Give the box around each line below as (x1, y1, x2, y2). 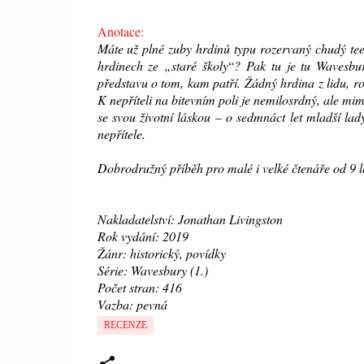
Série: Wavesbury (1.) (97, 262, 208, 279)
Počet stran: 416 (97, 279, 182, 297)
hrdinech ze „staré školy (97, 57, 229, 75)
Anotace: (97, 23, 144, 41)
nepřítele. (97, 125, 145, 143)
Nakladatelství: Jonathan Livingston (97, 210, 283, 228)
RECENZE (103, 319, 147, 331)
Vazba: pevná (97, 296, 167, 314)
